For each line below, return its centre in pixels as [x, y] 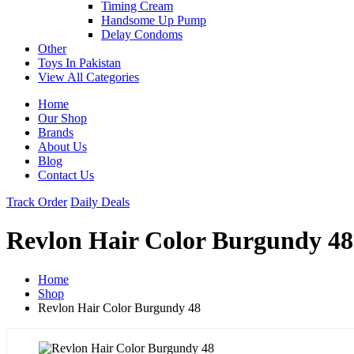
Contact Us [66, 175]
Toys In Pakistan [79, 62]
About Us [62, 146]
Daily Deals [100, 201]
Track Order [37, 201]
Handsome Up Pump [154, 20]
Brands [56, 132]
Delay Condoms [142, 34]
